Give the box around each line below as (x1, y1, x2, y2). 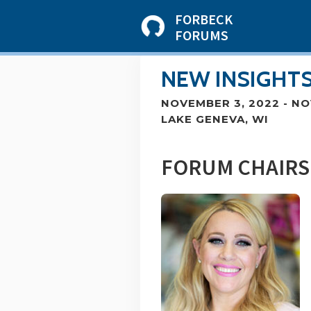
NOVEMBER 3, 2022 (161, 96, 280, 110)
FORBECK (175, 10, 233, 28)
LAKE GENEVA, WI (161, 112, 269, 126)
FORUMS (175, 26, 228, 44)
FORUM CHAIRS (161, 153, 310, 181)
